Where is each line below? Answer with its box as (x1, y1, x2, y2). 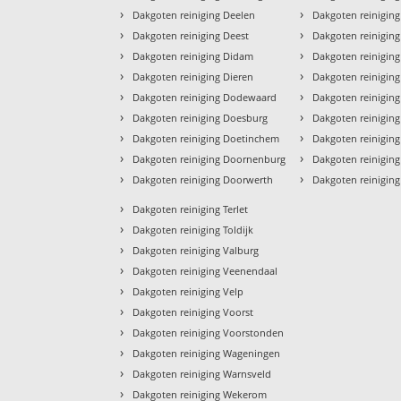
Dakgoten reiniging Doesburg (132, 111, 269, 125)
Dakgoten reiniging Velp (132, 285, 244, 299)
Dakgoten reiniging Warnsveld (132, 367, 272, 381)
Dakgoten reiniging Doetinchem (132, 132, 280, 146)
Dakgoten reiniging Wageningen (132, 346, 281, 361)
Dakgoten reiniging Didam (132, 49, 254, 64)
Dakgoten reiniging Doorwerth (132, 173, 274, 187)
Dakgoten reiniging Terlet (132, 202, 249, 217)
